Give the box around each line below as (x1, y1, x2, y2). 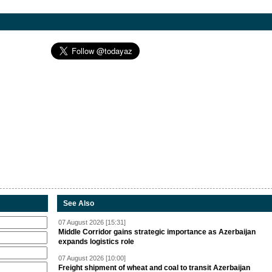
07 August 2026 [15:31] (58, 219, 126, 226)
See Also (63, 199, 94, 208)
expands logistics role (58, 237, 134, 246)
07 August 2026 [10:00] (58, 254, 126, 262)
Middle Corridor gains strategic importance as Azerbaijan (58, 228, 256, 237)
